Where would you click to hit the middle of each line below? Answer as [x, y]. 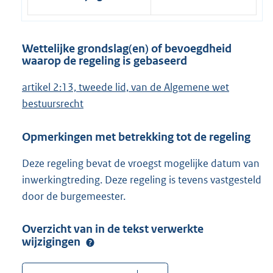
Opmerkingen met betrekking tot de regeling [136, 136]
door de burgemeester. [74, 196]
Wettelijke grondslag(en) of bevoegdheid [127, 48]
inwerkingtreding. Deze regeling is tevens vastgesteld [142, 179]
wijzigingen [52, 242]
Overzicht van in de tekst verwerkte [113, 229]
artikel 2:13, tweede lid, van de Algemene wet [126, 87]
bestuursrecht [53, 104]
